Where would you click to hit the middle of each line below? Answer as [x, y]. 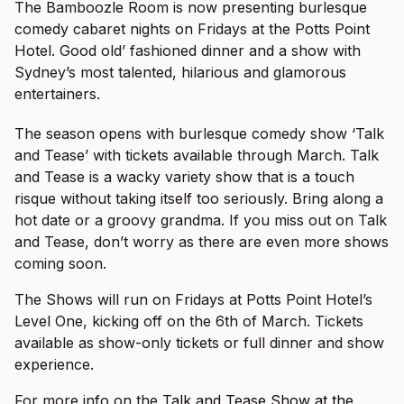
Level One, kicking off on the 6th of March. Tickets [189, 321]
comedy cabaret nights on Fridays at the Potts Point [192, 29]
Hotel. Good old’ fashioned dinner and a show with [188, 50]
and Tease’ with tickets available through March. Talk [197, 155]
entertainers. [57, 94]
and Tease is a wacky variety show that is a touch [184, 177]
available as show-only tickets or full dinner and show [199, 343]
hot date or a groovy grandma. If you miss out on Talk [201, 220]
